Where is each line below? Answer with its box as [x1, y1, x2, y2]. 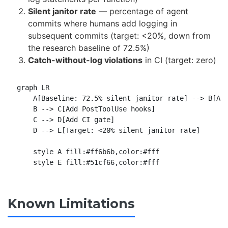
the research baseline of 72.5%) [28, 42, 150, 53]
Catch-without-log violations [28, 54, 142, 65]
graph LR [16, 83, 49, 92]
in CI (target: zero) [142, 54, 216, 65]
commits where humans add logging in [28, 18, 177, 28]
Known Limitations [8, 195, 135, 211]
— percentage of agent [96, 6, 188, 16]
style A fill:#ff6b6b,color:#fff [16, 147, 159, 156]
